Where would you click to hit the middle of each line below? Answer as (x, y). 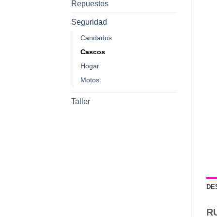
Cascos (93, 52)
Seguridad (89, 22)
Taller (81, 101)
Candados (96, 38)
